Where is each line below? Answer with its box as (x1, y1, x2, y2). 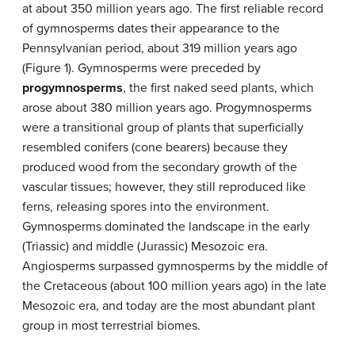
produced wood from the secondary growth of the (22, 159, 297, 175)
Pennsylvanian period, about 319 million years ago (22, 40, 297, 56)
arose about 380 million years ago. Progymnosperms (22, 100, 311, 116)
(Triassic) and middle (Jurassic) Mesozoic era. (22, 239, 268, 254)
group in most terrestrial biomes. (22, 318, 200, 334)
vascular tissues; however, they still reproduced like (22, 179, 306, 195)
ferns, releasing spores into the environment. (22, 199, 269, 215)
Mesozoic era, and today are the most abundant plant (22, 298, 315, 314)
